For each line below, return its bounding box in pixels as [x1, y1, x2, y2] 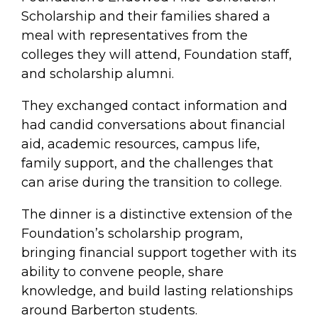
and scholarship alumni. [21, 66, 174, 82]
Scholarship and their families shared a [21, 9, 270, 24]
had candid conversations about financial [21, 117, 285, 133]
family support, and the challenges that [21, 155, 273, 171]
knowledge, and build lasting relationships [21, 283, 293, 299]
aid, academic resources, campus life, [21, 136, 260, 152]
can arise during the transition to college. [21, 175, 282, 190]
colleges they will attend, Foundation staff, [21, 47, 292, 62]
